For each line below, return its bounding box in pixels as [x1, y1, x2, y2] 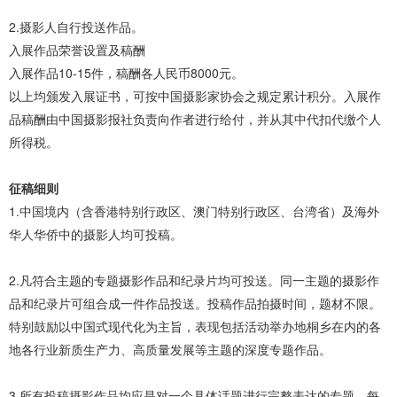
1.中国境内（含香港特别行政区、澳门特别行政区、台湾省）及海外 [9, 202, 379, 221]
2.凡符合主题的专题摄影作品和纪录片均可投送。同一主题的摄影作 [9, 271, 379, 290]
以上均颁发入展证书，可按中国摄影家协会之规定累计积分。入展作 [9, 87, 381, 105]
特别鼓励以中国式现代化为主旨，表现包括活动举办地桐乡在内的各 [9, 317, 381, 336]
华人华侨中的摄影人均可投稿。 [9, 225, 183, 244]
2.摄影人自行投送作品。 [9, 18, 144, 36]
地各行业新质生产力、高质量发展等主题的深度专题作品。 [9, 340, 331, 359]
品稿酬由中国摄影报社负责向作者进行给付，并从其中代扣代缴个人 [9, 110, 381, 128]
